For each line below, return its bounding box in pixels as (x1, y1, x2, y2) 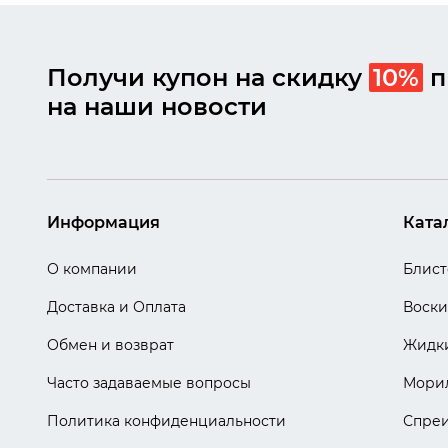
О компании (47, 259, 137, 278)
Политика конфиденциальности (47, 411, 286, 430)
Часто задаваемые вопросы (47, 373, 251, 392)
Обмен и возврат (47, 335, 174, 354)
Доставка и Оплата (47, 297, 186, 316)
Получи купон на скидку (47, 62, 369, 92)
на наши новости (47, 91, 267, 121)
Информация (47, 212, 160, 232)
